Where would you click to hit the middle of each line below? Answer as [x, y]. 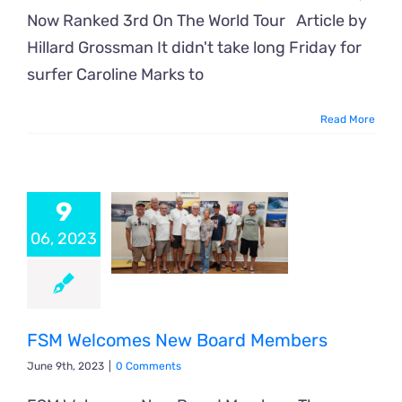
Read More [348, 119]
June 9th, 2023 [66, 366]
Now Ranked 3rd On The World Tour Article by [197, 20]
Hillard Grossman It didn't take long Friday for [194, 47]
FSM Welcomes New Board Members [177, 340]
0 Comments [149, 366]
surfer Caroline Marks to [115, 74]
